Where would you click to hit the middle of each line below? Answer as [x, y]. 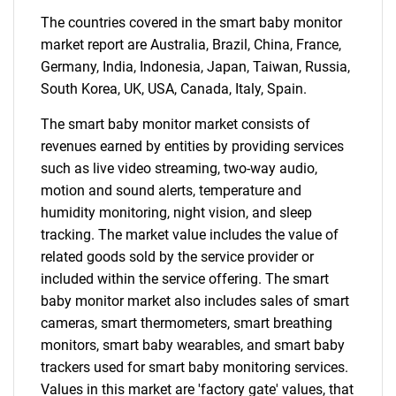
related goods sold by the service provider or [177, 257]
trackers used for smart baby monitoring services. [194, 367]
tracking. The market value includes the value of [190, 235]
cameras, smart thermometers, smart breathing [187, 323]
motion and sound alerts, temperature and [171, 190]
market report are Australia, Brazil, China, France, [191, 45]
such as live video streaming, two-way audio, [179, 168]
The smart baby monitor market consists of [175, 124]
